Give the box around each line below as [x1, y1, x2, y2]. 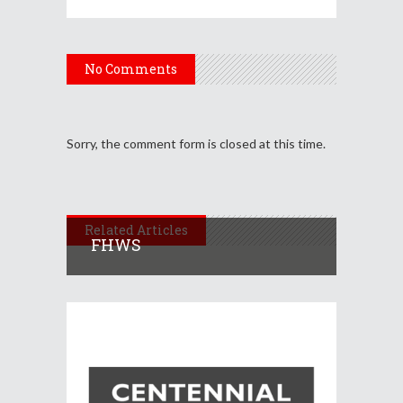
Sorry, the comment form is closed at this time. [67, 135, 326, 151]
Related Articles [85, 220, 188, 238]
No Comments [85, 59, 177, 77]
